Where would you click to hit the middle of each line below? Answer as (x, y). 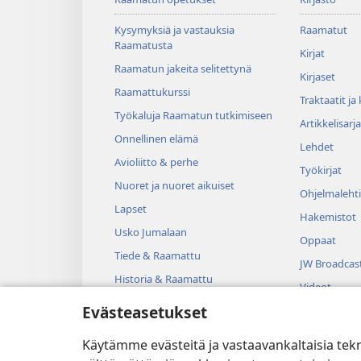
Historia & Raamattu (164, 279)
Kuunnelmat (329, 334)
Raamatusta (143, 46)
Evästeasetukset (145, 312)
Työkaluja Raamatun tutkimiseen (193, 116)
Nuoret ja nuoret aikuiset (174, 186)
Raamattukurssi (152, 92)
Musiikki (319, 311)
